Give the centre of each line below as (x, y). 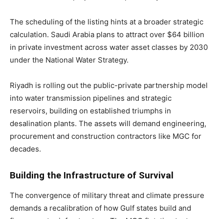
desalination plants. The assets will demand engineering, (108, 123)
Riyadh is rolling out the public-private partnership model (109, 85)
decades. (25, 149)
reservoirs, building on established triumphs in (90, 110)
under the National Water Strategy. (70, 60)
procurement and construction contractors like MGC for (106, 136)
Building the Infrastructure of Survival (92, 175)
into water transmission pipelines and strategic (91, 98)
